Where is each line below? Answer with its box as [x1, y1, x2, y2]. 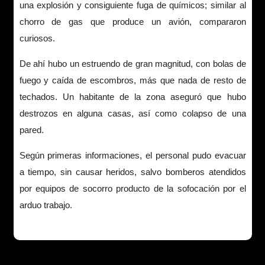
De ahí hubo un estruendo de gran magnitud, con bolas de [19, 58, 246, 69]
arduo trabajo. [19, 199, 72, 210]
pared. [19, 124, 44, 135]
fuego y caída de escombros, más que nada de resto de [19, 75, 246, 85]
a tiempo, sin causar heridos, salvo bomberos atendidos [19, 166, 246, 177]
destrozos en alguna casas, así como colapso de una [19, 108, 246, 118]
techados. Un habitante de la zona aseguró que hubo [19, 91, 246, 102]
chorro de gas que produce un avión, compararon [19, 16, 246, 27]
